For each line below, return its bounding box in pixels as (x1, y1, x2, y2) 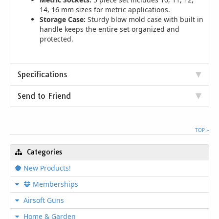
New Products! (23, 163, 71, 173)
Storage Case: (40, 15, 86, 24)
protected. (40, 34, 73, 44)
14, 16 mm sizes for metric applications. (40, 5, 170, 14)
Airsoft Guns (22, 196, 64, 205)
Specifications (18, 69, 67, 79)
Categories (27, 148, 62, 156)
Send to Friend (18, 91, 71, 101)
